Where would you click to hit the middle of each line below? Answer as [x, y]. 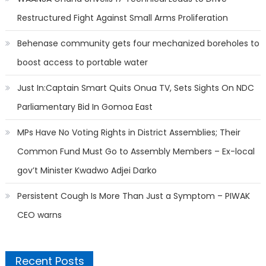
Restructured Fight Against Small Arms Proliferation [122, 18]
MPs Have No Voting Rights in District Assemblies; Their [129, 132]
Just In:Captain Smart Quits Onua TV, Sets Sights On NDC [135, 88]
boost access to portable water [82, 62]
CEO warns [39, 215]
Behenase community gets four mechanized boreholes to [138, 43]
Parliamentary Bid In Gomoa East [85, 107]
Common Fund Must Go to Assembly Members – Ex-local [136, 151]
